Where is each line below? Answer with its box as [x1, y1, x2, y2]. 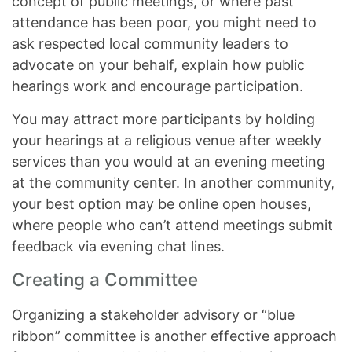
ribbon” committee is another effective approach [12, 328, 337, 344]
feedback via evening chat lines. [12, 238, 225, 255]
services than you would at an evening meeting [12, 153, 325, 170]
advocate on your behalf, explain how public [12, 57, 305, 73]
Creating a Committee [12, 269, 198, 290]
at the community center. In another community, [12, 174, 335, 191]
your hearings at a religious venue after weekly [12, 132, 321, 148]
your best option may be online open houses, [12, 196, 311, 212]
